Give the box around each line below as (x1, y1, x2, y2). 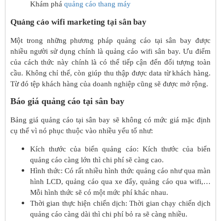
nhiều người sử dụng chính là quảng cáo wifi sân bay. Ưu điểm (10, 47, 211, 55)
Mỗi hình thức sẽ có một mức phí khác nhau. (30, 188, 168, 196)
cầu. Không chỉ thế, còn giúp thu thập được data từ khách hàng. (10, 69, 211, 77)
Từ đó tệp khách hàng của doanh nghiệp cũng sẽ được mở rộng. (10, 79, 208, 88)
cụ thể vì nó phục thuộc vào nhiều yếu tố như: (10, 127, 153, 135)
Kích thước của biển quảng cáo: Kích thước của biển (30, 145, 211, 153)
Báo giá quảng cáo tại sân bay (10, 96, 124, 107)
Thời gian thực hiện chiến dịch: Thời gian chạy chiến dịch (30, 199, 211, 207)
